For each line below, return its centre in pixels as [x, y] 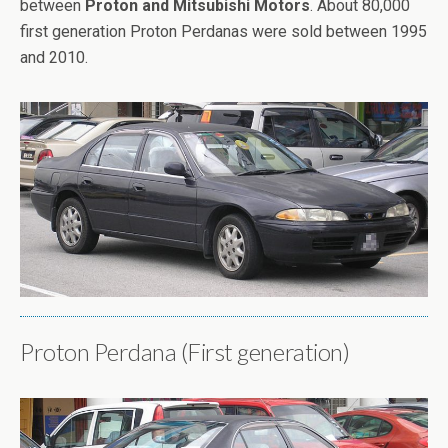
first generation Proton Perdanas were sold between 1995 [223, 31]
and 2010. [54, 57]
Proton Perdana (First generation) [185, 351]
